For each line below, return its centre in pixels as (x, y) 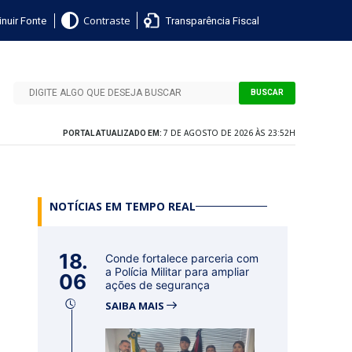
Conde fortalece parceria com (182, 258)
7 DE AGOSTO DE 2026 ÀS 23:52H (229, 133)
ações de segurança (158, 285)
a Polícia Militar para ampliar (177, 271)
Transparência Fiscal (212, 20)
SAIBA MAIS (136, 306)
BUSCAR (267, 93)
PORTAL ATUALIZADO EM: (113, 133)
